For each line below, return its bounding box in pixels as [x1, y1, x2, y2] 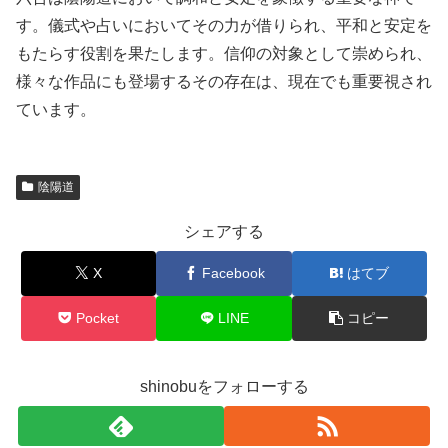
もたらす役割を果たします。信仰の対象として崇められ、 [16, 44, 432, 62]
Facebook [201, 264, 265, 281]
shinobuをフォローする [139, 377, 309, 395]
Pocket [76, 309, 120, 326]
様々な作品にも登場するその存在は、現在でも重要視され [16, 72, 432, 90]
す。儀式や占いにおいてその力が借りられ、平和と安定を [16, 16, 432, 34]
